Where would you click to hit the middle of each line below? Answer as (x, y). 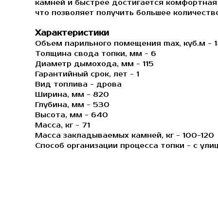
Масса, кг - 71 (63, 125)
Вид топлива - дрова (78, 84)
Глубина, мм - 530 (72, 105)
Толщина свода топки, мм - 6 (96, 54)
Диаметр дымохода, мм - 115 (94, 64)
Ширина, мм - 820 (72, 95)
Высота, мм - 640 (72, 115)
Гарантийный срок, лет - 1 (87, 74)
